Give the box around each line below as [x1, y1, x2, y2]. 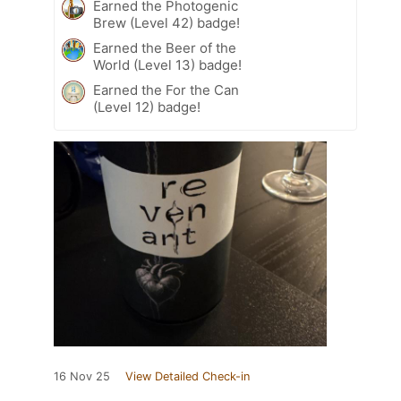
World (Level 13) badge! [93, 55, 242, 73]
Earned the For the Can [93, 81, 239, 98]
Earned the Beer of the [93, 38, 236, 56]
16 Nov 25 [54, 369, 110, 383]
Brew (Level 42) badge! [93, 13, 240, 31]
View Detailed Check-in [125, 369, 250, 383]
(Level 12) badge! [93, 98, 200, 115]
